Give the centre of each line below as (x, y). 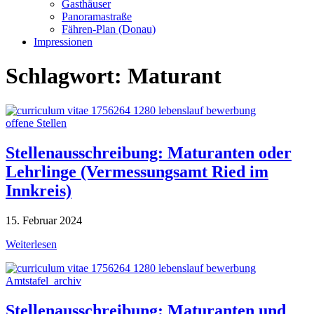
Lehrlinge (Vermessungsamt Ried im (137, 171)
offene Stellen (36, 123)
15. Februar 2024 (44, 220)
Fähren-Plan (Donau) (109, 29)
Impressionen (63, 42)
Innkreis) (39, 190)
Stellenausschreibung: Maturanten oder (149, 152)
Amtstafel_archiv (43, 280)
